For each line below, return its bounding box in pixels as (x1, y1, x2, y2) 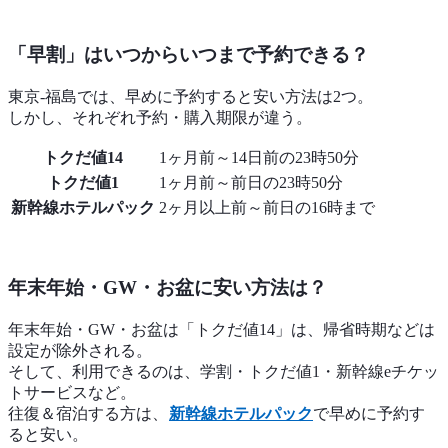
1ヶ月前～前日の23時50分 (159, 174, 343, 192)
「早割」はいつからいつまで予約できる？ (8, 44, 369, 66)
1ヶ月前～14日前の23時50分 (159, 149, 359, 167)
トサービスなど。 (8, 383, 136, 401)
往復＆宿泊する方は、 (8, 404, 168, 422)
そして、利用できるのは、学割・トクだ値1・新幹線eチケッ (8, 362, 439, 380)
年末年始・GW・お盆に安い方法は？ (8, 276, 327, 298)
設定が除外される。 (8, 341, 152, 359)
